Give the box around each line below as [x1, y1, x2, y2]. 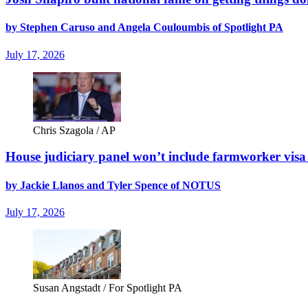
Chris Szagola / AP [33, 124, 115, 136]
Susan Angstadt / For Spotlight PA [33, 281, 182, 294]
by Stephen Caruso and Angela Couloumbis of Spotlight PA [5, 21, 283, 34]
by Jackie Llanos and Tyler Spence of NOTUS [5, 179, 221, 191]
